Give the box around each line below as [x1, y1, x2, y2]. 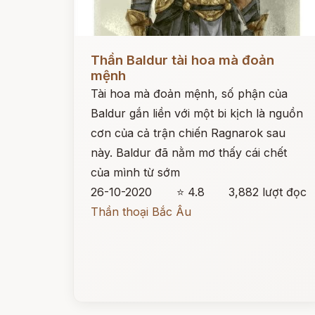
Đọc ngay [74, 42, 125, 56]
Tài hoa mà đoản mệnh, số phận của [91, 86, 288, 101]
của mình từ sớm [91, 165, 180, 179]
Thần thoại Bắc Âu [91, 205, 191, 219]
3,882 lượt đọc [229, 185, 307, 199]
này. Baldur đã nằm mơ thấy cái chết [91, 146, 287, 160]
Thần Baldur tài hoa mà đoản [91, 52, 274, 68]
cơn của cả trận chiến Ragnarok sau [91, 126, 285, 140]
